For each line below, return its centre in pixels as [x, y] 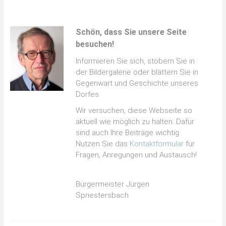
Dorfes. [88, 94]
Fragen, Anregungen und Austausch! [137, 155]
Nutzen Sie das [103, 144]
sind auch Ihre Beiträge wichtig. [128, 132]
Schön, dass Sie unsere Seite [131, 32]
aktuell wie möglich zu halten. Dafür [135, 121]
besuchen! [95, 44]
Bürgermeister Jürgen [113, 184]
